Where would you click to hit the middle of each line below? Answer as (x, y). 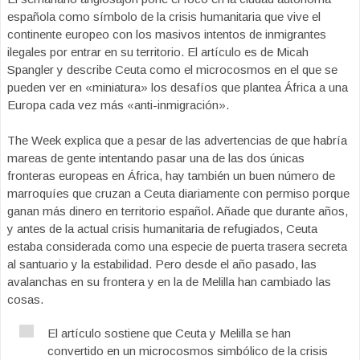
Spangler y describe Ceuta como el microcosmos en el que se (172, 70)
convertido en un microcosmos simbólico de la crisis (188, 351)
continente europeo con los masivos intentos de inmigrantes (167, 34)
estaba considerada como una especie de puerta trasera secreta (177, 246)
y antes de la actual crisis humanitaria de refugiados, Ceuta (162, 229)
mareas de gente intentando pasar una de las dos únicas (156, 158)
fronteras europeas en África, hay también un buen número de (171, 176)
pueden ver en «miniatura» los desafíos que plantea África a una (178, 87)
